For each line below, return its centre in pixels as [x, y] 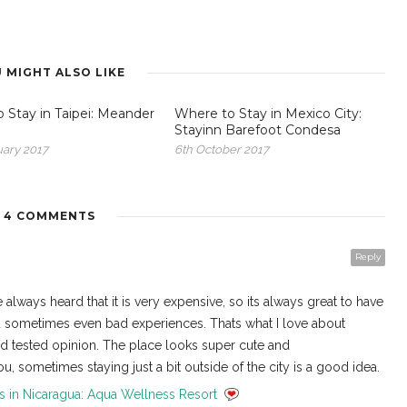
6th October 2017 [222, 150]
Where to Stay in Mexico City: [268, 114]
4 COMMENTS [49, 216]
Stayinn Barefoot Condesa [258, 130]
